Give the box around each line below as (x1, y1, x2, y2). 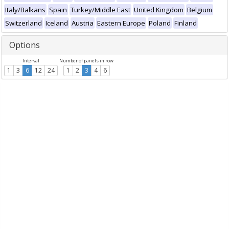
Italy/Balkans (5, 5, 45, 14)
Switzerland (5, 18, 42, 28)
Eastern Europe (97, 18, 145, 28)
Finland (174, 18, 197, 28)
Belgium (187, 5, 212, 14)
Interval (22, 58, 39, 64)
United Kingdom (134, 5, 184, 14)
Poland (149, 18, 171, 28)
